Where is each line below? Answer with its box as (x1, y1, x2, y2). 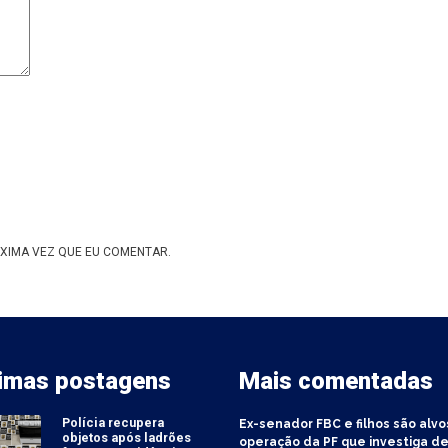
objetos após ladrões (62, 430, 192, 446)
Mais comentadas (239, 367, 433, 396)
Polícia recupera (62, 415, 165, 431)
